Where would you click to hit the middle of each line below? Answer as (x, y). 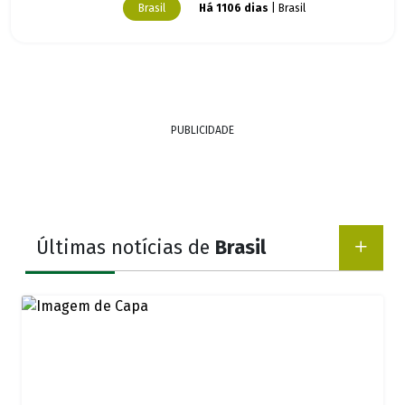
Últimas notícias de (126, 248)
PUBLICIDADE (202, 131)
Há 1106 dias (234, 9)
